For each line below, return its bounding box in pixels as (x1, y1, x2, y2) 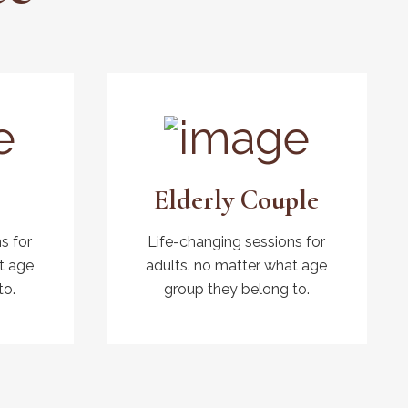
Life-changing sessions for (148, 233, 326, 251)
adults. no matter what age (146, 257, 328, 275)
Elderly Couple (154, 183, 320, 218)
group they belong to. (163, 280, 310, 299)
